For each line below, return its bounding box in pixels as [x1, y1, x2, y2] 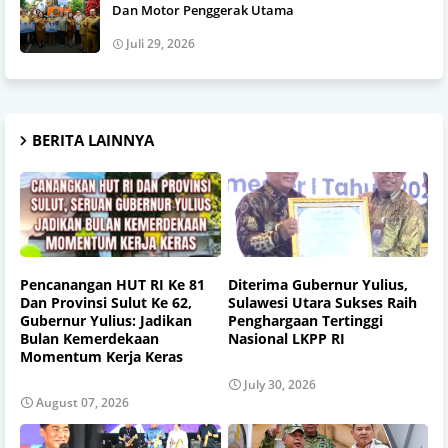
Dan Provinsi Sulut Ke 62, [20, 293, 192, 313]
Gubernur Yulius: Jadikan [20, 311, 192, 331]
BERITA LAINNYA [32, 129, 154, 150]
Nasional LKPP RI [227, 329, 345, 349]
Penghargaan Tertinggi [227, 311, 383, 331]
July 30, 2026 [243, 375, 316, 393]
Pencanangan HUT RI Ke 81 [20, 275, 205, 295]
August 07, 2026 [36, 393, 129, 411]
